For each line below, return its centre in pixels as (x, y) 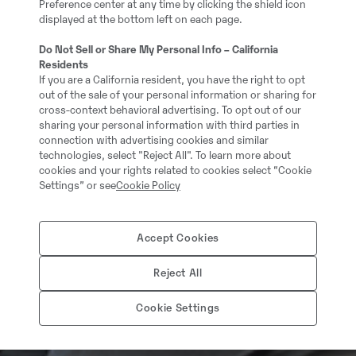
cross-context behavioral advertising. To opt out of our (170, 110)
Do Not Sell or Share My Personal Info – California (159, 50)
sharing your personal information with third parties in (169, 126)
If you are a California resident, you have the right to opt (172, 80)
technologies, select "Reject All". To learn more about (165, 156)
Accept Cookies (178, 238)
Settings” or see (77, 186)
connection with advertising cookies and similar (154, 141)
